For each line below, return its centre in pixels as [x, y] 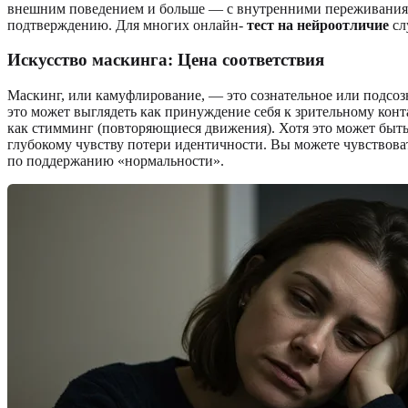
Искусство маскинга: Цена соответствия [166, 60]
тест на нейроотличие [318, 25]
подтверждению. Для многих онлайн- [127, 25]
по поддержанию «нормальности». [116, 161]
